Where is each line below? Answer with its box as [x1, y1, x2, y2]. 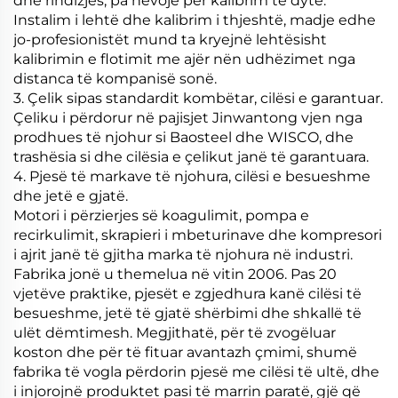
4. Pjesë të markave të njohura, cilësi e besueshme [13, 167, 370, 185]
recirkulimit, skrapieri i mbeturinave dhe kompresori [13, 226, 382, 243]
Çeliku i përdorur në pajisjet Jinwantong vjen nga [13, 108, 362, 126]
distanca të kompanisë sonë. [13, 69, 217, 87]
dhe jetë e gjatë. [13, 187, 128, 204]
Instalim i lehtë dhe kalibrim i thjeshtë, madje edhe [13, 11, 376, 28]
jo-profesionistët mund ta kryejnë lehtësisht [13, 30, 327, 48]
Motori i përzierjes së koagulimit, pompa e [13, 206, 309, 224]
